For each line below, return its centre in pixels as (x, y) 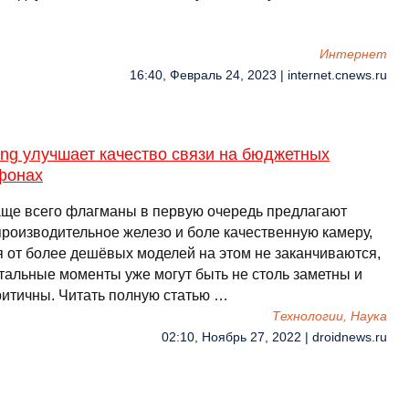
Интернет (353, 54)
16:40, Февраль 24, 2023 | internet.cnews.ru (258, 75)
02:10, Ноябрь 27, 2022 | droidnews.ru (274, 337)
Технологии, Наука (330, 316)
